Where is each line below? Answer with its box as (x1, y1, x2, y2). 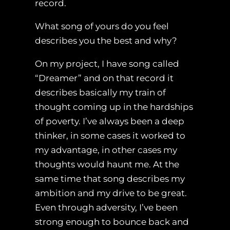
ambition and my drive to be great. (35, 188, 187, 199)
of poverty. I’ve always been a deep (35, 116, 184, 127)
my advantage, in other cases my (35, 145, 177, 156)
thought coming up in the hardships (35, 102, 193, 112)
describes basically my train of (35, 87, 166, 98)
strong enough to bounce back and (35, 217, 189, 227)
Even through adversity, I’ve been (35, 202, 178, 213)
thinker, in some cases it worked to (35, 130, 185, 141)
